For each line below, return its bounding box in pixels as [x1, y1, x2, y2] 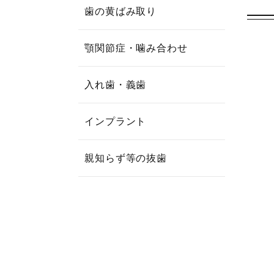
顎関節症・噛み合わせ [84, 43, 188, 53]
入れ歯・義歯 [84, 80, 147, 90]
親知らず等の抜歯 [84, 153, 168, 163]
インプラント [84, 116, 147, 127]
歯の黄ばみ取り [84, 6, 157, 17]
